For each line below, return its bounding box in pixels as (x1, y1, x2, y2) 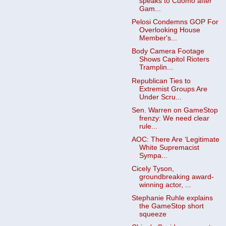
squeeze (139, 210, 166, 218)
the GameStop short (139, 202, 204, 210)
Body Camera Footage (131, 47, 204, 55)
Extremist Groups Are (139, 85, 207, 93)
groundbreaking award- (139, 173, 214, 181)
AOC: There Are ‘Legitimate (131, 135, 219, 143)
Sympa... (139, 151, 167, 159)
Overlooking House (139, 26, 200, 34)
